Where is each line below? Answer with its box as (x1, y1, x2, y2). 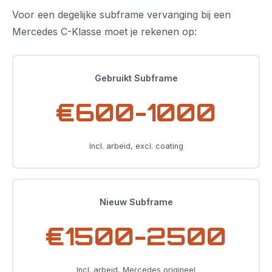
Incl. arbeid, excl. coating (89, 141, 183, 151)
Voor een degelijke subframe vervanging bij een (12, 8, 231, 21)
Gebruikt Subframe (94, 73, 178, 83)
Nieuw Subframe (99, 197, 173, 207)
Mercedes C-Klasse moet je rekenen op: (12, 25, 197, 38)
